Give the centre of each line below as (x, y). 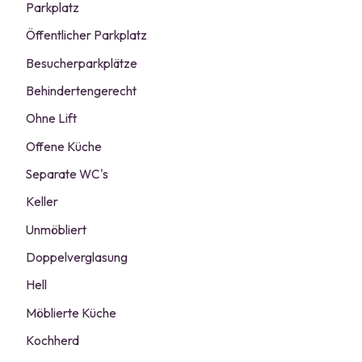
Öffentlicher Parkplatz (87, 36)
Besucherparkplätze (82, 63)
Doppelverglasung (77, 257)
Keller (42, 202)
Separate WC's (67, 174)
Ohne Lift (52, 119)
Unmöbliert (57, 229)
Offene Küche (64, 146)
